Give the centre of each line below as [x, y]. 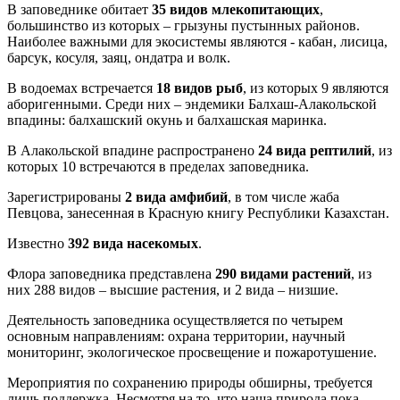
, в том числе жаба [283, 197]
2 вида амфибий [176, 197]
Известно [37, 244]
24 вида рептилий [315, 151]
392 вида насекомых [133, 244]
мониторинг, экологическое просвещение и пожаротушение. [192, 353]
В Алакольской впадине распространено [133, 151]
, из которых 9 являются [316, 88]
